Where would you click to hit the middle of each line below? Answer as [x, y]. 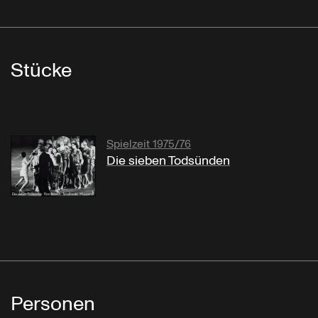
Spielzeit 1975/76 [149, 144]
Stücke [41, 71]
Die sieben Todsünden [168, 161]
